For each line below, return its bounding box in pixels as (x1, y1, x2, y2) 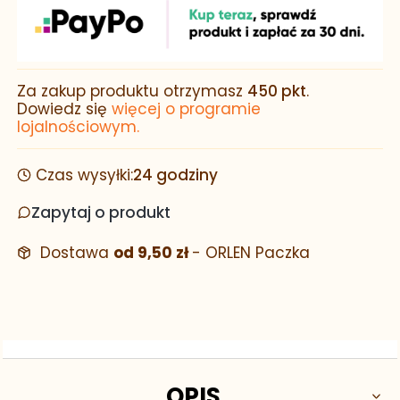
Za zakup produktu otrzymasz (17, 80, 247, 103)
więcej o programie (112, 98, 261, 121)
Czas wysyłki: (35, 164, 133, 187)
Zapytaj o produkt (31, 202, 171, 224)
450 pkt (247, 80, 306, 103)
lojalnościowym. (17, 116, 139, 138)
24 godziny (132, 164, 218, 187)
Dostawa (39, 242, 113, 264)
